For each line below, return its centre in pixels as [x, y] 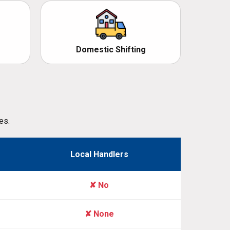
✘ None [99, 214]
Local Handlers [99, 155]
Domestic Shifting [111, 50]
